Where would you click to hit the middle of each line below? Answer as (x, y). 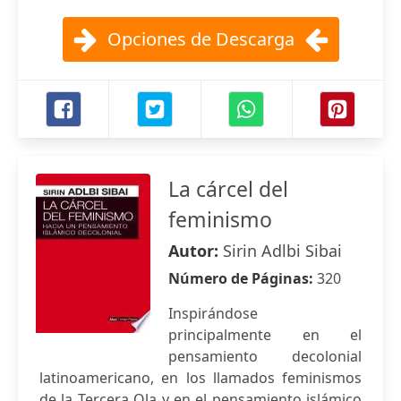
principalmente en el (265, 335)
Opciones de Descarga (200, 39)
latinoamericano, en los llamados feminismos (200, 378)
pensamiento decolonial (265, 356)
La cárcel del (228, 189)
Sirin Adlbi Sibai (282, 251)
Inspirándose (213, 313)
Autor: (196, 251)
